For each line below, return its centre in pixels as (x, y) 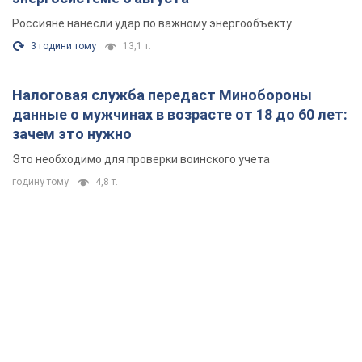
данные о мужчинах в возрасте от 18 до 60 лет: (180, 115)
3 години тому (63, 46)
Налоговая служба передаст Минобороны (162, 95)
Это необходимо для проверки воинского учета (141, 160)
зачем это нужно (72, 134)
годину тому (40, 182)
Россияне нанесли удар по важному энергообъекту (152, 24)
